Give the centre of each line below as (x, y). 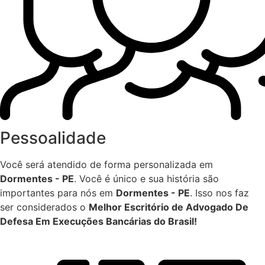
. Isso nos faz (219, 193)
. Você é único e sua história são (146, 179)
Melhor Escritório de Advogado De (169, 207)
